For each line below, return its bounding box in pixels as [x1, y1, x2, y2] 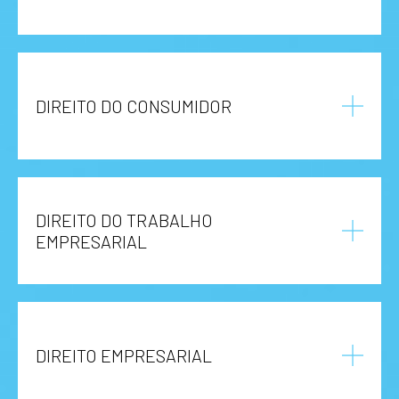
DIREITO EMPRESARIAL [36, 344, 212, 366]
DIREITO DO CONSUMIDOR [36, 94, 232, 117]
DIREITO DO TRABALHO [36, 208, 213, 231]
